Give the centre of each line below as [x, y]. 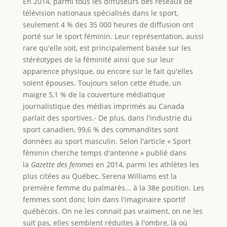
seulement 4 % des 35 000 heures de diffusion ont [108, 24]
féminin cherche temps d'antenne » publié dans [104, 153]
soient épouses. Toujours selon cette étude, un [102, 83]
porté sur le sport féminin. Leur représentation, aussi [113, 36]
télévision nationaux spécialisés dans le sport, [100, 13]
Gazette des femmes [62, 164]
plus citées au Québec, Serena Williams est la [100, 176]
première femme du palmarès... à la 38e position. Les [113, 187]
